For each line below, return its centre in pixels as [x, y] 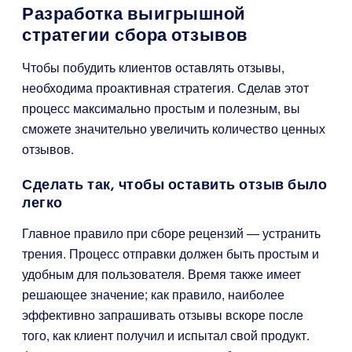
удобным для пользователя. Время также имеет [161, 274]
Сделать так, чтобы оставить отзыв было [174, 184]
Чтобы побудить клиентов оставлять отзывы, [153, 67]
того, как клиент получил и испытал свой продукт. [166, 335]
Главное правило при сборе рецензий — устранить [171, 233]
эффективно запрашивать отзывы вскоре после [163, 315]
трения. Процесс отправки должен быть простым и [170, 253]
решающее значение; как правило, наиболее [153, 294]
